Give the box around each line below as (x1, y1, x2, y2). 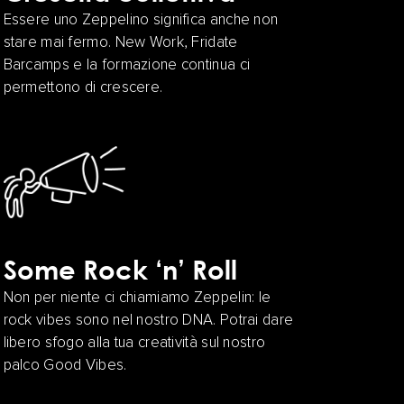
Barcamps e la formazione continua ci (3, 58, 251, 74)
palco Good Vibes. (3, 358, 127, 374)
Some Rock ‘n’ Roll (3, 253, 237, 286)
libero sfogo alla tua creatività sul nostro (3, 335, 266, 352)
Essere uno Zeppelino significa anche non (3, 13, 279, 29)
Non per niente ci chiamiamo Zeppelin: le (3, 290, 271, 307)
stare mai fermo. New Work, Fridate (3, 35, 238, 51)
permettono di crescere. (3, 80, 163, 96)
